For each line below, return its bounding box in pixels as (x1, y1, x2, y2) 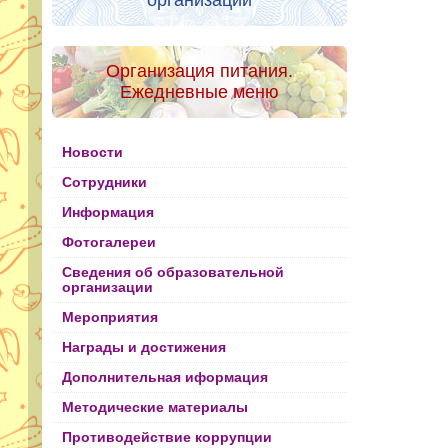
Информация (62, 205, 154, 221)
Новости (62, 145, 123, 161)
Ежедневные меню (120, 82, 279, 103)
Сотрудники (62, 175, 147, 191)
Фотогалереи (62, 235, 156, 251)
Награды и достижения (62, 340, 226, 356)
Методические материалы (62, 400, 248, 416)
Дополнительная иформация (62, 370, 268, 386)
